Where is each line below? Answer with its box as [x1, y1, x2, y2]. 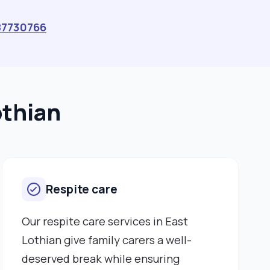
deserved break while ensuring [21, 250, 180, 266]
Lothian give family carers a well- [21, 231, 192, 248]
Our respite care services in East [21, 213, 188, 229]
